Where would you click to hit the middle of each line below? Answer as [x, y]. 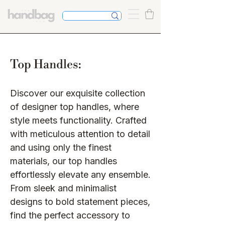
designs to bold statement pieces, [80, 202]
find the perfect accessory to [70, 215]
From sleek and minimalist [63, 188]
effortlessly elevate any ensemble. [80, 175]
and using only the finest [61, 148]
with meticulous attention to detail [80, 134]
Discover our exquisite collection [78, 93]
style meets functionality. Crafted [78, 121]
